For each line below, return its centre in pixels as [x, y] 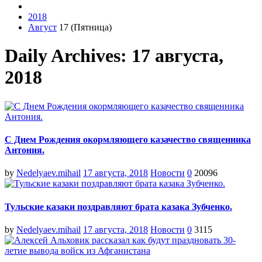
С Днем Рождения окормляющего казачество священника [128, 140]
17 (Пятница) [84, 27]
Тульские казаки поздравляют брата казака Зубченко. [118, 206]
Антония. [25, 150]
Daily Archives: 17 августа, [114, 56]
